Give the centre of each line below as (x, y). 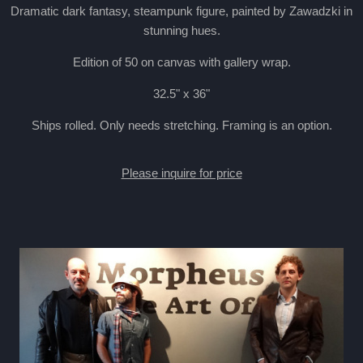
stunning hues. (181, 30)
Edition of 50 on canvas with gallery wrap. (181, 62)
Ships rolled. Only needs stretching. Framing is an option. (181, 125)
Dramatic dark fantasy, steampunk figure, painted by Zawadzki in (181, 11)
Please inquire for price (181, 173)
